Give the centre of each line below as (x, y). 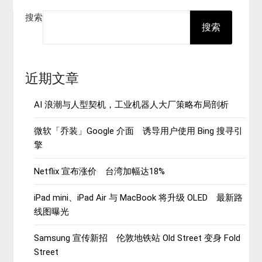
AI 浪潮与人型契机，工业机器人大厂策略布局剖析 (132, 104)
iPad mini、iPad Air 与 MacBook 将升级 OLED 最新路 (139, 197)
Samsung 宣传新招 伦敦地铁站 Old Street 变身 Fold (137, 238)
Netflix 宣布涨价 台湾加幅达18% (100, 171)
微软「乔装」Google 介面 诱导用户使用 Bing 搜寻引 (139, 131)
